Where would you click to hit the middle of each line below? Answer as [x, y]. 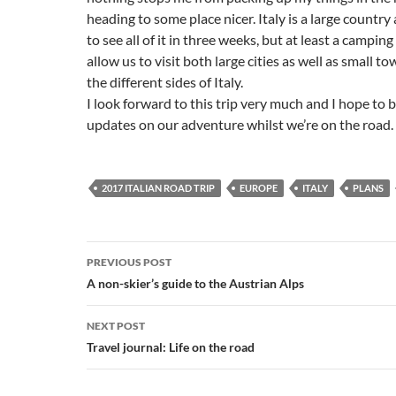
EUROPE [259, 188]
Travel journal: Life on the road [171, 347]
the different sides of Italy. [165, 82]
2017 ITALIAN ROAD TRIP [158, 188]
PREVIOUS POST [129, 262]
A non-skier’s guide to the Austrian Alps [195, 283]
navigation [141, 286]
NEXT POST [116, 326]
